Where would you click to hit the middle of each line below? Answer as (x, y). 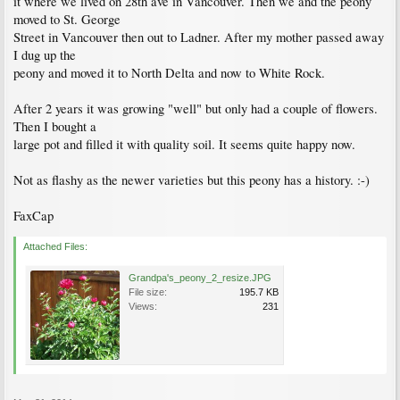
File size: (148, 292)
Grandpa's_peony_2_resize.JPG (200, 278)
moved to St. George (67, 19)
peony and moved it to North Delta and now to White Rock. (169, 73)
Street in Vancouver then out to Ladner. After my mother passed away (199, 37)
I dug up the (45, 55)
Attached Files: (55, 246)
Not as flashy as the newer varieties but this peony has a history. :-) (192, 180)
